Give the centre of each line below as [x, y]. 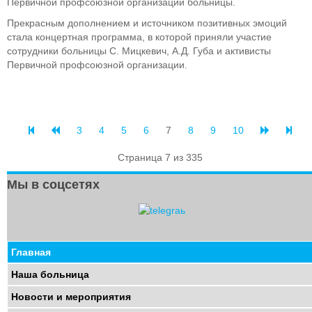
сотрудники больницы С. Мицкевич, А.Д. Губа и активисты [139, 51]
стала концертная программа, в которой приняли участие [139, 37]
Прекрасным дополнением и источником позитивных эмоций [147, 23]
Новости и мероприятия [71, 296]
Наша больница [50, 274]
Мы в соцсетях [53, 185]
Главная [31, 252]
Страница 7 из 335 [160, 158]
